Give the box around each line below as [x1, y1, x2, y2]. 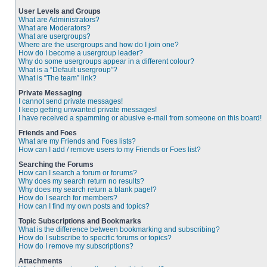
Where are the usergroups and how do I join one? [18, 41, 179, 49]
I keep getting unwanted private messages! [18, 105, 157, 114]
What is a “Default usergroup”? [18, 66, 117, 74]
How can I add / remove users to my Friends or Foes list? [18, 145, 201, 154]
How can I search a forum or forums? [18, 169, 137, 177]
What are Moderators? [18, 24, 91, 32]
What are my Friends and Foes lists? [18, 137, 136, 145]
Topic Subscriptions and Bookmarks [18, 217, 141, 225]
